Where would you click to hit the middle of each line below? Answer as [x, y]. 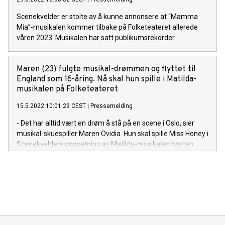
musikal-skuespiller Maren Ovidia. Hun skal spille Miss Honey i [113, 134]
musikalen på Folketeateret [67, 90]
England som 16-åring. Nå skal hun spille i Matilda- [106, 80]
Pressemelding [111, 106]
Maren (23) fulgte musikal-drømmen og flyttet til [106, 70]
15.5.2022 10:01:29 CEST [51, 106]
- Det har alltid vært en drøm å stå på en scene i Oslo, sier [105, 123]
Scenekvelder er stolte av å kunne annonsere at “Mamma [107, 17]
